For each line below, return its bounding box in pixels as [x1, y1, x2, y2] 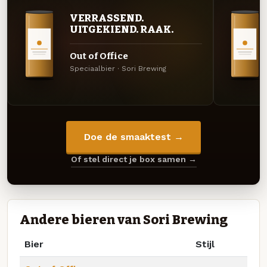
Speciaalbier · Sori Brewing [69, 64, 166, 73]
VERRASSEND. [69, 12, 144, 24]
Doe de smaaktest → [83, 131, 184, 143]
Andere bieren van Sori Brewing [20, 212, 228, 228]
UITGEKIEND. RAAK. [69, 23, 174, 36]
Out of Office [69, 50, 128, 61]
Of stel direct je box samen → [70, 154, 197, 164]
